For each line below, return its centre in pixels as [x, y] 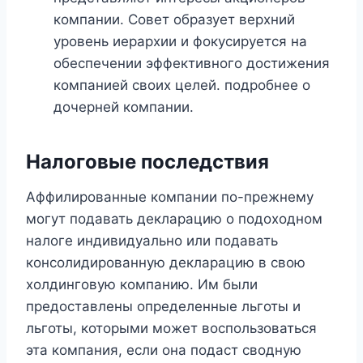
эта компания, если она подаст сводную [164, 350]
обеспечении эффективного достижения [192, 64]
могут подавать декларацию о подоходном [174, 219]
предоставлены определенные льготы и [163, 307]
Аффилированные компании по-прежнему [170, 197]
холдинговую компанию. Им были [142, 285]
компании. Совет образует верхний [174, 20]
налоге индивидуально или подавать [152, 241]
